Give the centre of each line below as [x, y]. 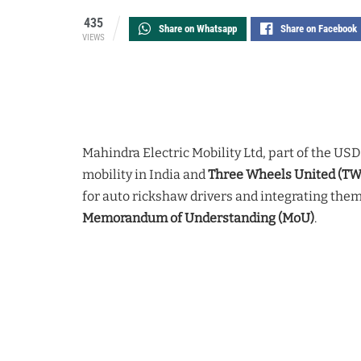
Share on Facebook [319, 28]
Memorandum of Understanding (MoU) [198, 218]
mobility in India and [145, 174]
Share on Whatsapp [198, 28]
